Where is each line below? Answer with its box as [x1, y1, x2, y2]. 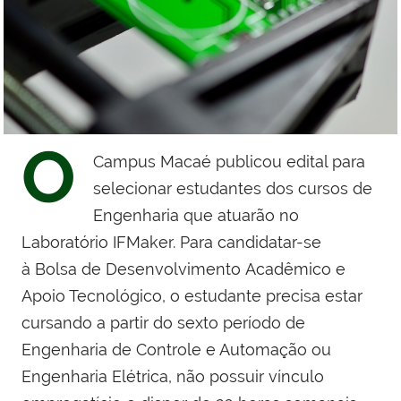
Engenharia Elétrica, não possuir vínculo [21, 367, 324, 387]
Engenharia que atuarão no [93, 206, 299, 226]
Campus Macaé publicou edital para [93, 152, 365, 172]
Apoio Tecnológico [21, 286, 162, 306]
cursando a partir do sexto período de [21, 313, 305, 333]
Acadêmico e [245, 260, 346, 279]
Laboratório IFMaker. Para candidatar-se [21, 233, 321, 252]
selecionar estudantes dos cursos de [93, 179, 372, 199]
